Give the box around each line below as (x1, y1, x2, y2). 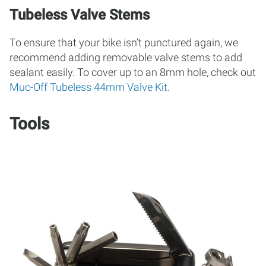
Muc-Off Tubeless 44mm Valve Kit (9, 81, 167, 93)
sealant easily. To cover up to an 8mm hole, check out (9, 66, 256, 78)
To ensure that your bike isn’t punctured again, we (9, 36, 238, 49)
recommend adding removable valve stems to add (9, 51, 242, 64)
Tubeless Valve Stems (9, 7, 150, 23)
